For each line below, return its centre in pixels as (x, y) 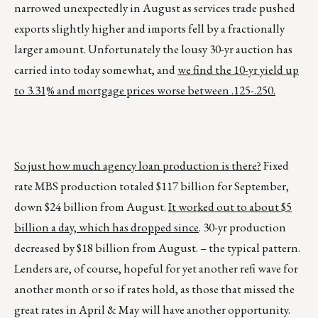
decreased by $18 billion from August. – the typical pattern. (157, 248)
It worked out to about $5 (230, 207)
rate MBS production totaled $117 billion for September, (152, 186)
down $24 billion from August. (91, 207)
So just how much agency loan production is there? (138, 166)
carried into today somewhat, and (96, 70)
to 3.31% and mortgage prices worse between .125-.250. (145, 91)
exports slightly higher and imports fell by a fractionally (149, 29)
